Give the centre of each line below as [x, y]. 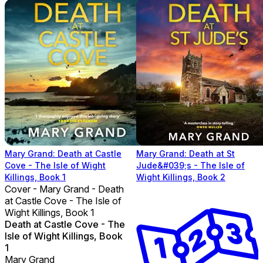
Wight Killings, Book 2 [181, 177]
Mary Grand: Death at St [186, 153]
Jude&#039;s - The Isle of [190, 165]
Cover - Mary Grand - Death [64, 189]
